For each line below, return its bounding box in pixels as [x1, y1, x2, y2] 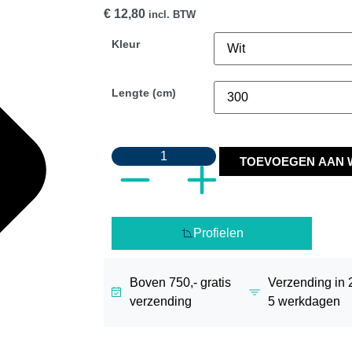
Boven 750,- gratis [130, 276, 231, 290]
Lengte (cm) [112, 86, 176, 100]
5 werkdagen [268, 295, 341, 309]
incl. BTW [148, 9, 196, 20]
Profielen [192, 226, 244, 240]
